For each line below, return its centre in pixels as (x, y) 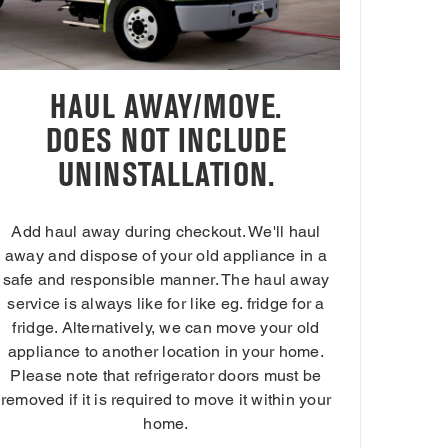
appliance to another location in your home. (165, 352)
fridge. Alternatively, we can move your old (166, 328)
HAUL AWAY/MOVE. (166, 107)
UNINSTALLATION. (166, 175)
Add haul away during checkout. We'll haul (166, 232)
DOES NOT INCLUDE (166, 141)
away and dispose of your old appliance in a (165, 256)
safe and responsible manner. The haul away (166, 280)
